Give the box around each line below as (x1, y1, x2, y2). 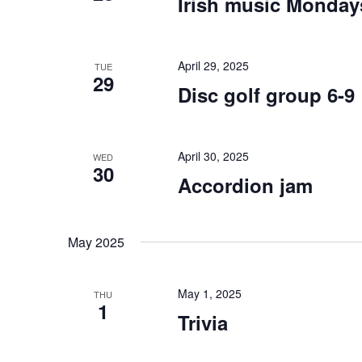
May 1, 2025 (177, 285, 242, 301)
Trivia (177, 309, 228, 336)
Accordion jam (177, 171, 313, 199)
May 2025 (68, 233, 124, 251)
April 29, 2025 (177, 57, 249, 74)
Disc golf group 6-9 (177, 81, 355, 108)
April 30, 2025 (177, 148, 249, 164)
